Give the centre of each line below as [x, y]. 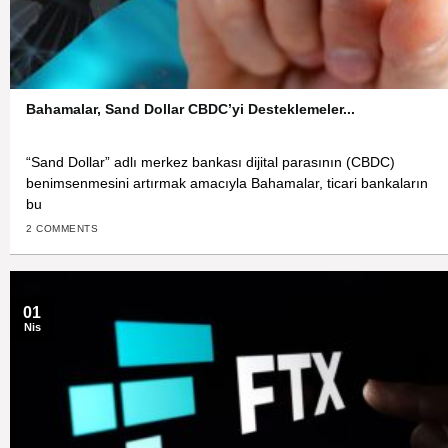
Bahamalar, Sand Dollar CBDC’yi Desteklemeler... [191, 109]
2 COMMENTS [62, 229]
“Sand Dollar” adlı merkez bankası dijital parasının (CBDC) [211, 162]
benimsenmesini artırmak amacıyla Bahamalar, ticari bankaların [227, 183]
